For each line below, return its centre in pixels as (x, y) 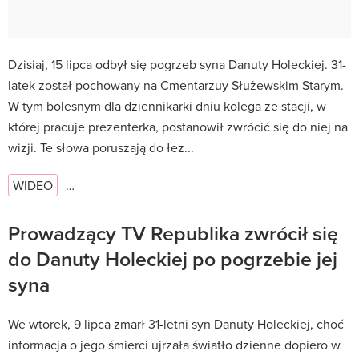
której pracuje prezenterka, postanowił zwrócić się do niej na (178, 126)
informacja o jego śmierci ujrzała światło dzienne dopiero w (174, 344)
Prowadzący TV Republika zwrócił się (173, 233)
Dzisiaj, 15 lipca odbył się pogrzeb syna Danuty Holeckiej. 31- (177, 64)
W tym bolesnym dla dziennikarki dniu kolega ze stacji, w (167, 105)
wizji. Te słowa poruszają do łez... (101, 147)
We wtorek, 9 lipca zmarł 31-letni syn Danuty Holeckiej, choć (176, 323)
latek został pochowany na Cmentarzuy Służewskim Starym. (176, 85)
